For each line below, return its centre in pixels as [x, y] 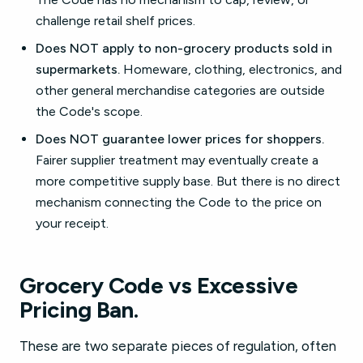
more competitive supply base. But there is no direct [188, 181]
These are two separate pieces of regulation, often [178, 346]
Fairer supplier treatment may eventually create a [177, 160]
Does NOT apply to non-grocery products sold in [184, 48]
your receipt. [72, 223]
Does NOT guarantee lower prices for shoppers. [180, 139]
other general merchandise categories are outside [180, 90]
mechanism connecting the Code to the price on [179, 202]
